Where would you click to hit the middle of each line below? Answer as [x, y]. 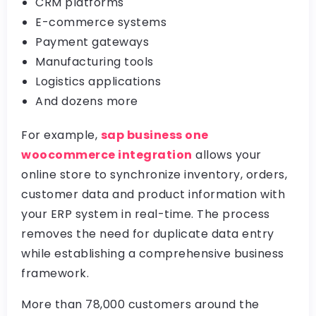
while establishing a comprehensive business [153, 254]
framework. [55, 273]
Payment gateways [92, 42]
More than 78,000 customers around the [140, 304]
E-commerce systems [101, 22]
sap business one [154, 135]
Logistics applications [98, 81]
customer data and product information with [153, 194]
